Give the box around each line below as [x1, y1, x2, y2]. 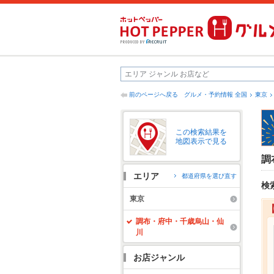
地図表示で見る [176, 137, 227, 146]
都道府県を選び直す [182, 172, 237, 179]
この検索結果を [176, 128, 227, 136]
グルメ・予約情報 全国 [184, 91, 247, 98]
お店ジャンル [133, 253, 185, 262]
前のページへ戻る [129, 91, 178, 98]
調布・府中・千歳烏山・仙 [136, 217, 224, 226]
